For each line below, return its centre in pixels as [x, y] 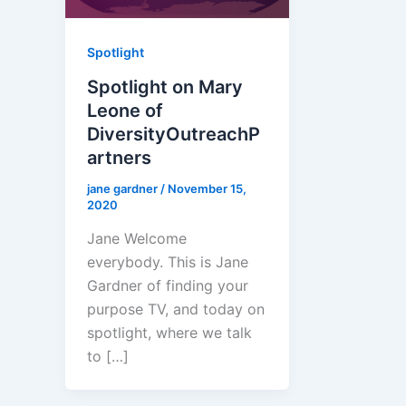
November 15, [207, 188]
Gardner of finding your [168, 286]
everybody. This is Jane [168, 262]
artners [119, 157]
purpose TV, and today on [176, 309]
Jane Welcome [137, 239]
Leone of [125, 110]
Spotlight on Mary [165, 87]
